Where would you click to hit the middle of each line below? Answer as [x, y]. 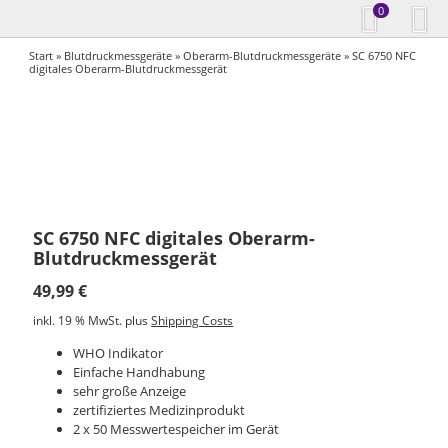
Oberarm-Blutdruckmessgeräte [262, 55]
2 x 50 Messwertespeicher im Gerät [176, 428]
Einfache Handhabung [139, 371]
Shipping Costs [192, 319]
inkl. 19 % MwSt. [78, 319]
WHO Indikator [118, 352]
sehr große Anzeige [130, 390]
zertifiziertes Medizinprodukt [159, 409]
